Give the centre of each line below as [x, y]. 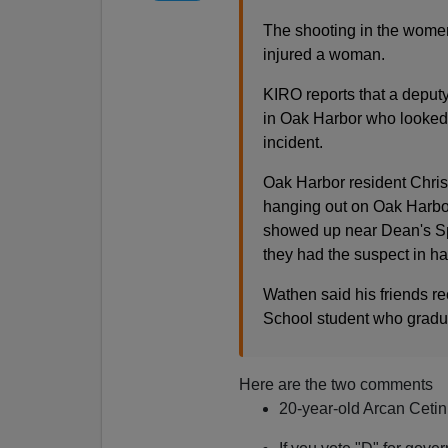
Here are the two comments [335, 384]
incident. [292, 142]
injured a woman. [323, 54]
